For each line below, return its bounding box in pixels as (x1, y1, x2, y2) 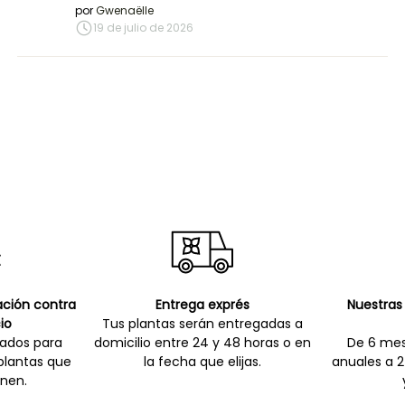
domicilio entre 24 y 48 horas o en (94, 334, 311, 353)
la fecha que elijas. (144, 353, 261, 372)
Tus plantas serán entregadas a (102, 315, 303, 334)
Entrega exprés (155, 296, 250, 315)
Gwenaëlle (95, 3, 154, 19)
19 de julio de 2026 (92, 20, 193, 36)
